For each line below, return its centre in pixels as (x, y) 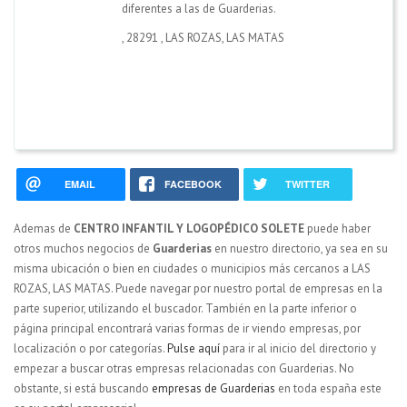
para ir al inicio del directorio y (299, 348)
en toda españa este (328, 388)
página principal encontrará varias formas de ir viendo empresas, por (187, 328)
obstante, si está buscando (83, 388)
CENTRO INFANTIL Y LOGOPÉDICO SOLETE (189, 228)
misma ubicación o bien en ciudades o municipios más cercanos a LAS (192, 268)
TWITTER (307, 184)
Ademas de (44, 228)
